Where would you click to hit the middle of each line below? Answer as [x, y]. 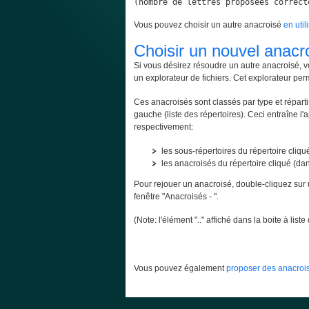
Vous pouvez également [180, 268]
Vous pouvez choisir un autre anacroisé [209, 25]
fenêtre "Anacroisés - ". [176, 196]
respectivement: [163, 127]
